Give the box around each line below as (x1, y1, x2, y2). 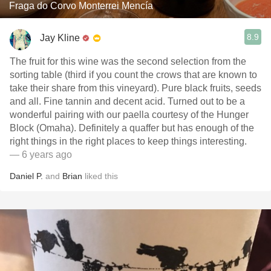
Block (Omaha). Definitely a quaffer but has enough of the (10, 123, 254, 133)
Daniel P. (10, 171, 43, 181)
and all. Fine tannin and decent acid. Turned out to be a (10, 96, 245, 106)
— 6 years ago (10, 149, 72, 160)
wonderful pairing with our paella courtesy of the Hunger (10, 109, 249, 120)
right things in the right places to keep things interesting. (10, 136, 247, 146)
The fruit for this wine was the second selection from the (10, 56, 246, 67)
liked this (82, 171, 118, 181)
